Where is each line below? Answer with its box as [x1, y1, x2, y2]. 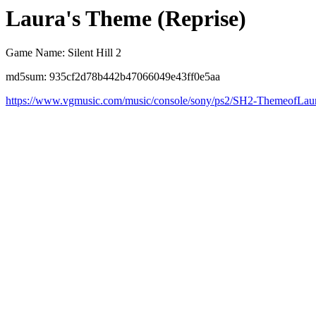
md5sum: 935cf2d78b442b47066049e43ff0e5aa [6, 71, 220, 83]
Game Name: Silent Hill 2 [6, 47, 121, 59]
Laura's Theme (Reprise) [6, 6, 246, 31]
